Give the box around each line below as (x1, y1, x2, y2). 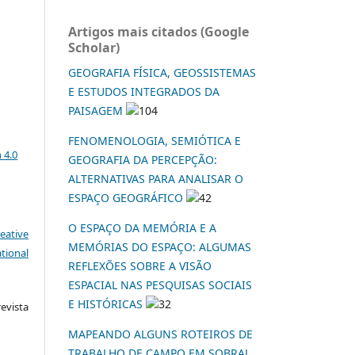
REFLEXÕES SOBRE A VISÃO (68, 258, 212, 273)
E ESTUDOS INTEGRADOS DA (68, 83, 219, 99)
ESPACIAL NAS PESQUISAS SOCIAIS (68, 277, 252, 292)
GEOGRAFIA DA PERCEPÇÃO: (68, 151, 217, 167)
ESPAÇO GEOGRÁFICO (68, 189, 183, 205)
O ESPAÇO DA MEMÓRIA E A (68, 219, 216, 235)
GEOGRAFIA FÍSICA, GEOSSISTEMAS (68, 64, 256, 80)
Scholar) (68, 38, 120, 56)
